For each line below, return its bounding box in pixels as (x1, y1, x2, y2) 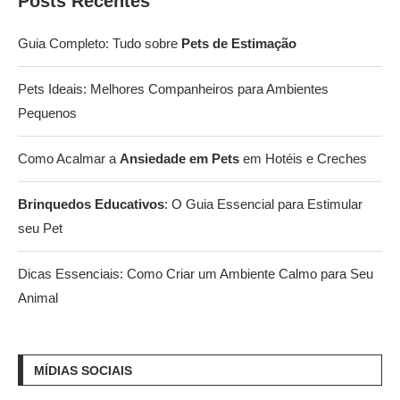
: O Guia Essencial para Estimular (164, 196, 362, 212)
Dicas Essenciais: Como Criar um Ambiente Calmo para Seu (18, 266, 373, 282)
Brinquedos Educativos (18, 196, 164, 212)
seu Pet (18, 221, 62, 237)
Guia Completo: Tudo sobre (18, 36, 181, 52)
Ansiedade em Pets (120, 151, 239, 167)
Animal (18, 290, 58, 306)
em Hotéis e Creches (239, 151, 367, 167)
